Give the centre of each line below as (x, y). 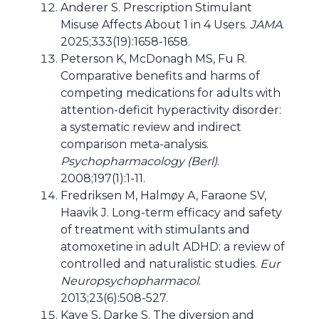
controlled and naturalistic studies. (160, 264)
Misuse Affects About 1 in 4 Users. (155, 25)
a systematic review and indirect (151, 127)
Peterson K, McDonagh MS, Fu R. (154, 59)
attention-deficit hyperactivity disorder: (171, 110)
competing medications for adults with (171, 93)
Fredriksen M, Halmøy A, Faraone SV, (163, 195)
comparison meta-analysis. (135, 144)
